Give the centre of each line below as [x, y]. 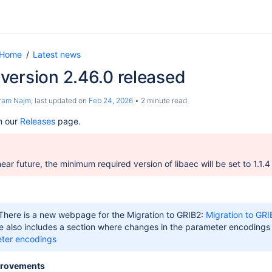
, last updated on [60, 100]
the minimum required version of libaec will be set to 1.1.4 [158, 164]
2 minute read [163, 100]
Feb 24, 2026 [111, 100]
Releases [38, 121]
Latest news [57, 54]
